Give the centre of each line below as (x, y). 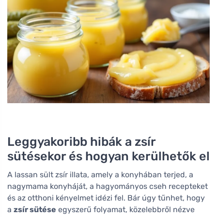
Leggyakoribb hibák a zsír (81, 141)
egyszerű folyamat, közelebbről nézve (125, 209)
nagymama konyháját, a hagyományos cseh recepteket (108, 186)
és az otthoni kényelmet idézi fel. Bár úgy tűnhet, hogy (106, 198)
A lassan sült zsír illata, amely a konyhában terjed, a (100, 174)
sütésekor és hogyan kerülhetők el (108, 156)
